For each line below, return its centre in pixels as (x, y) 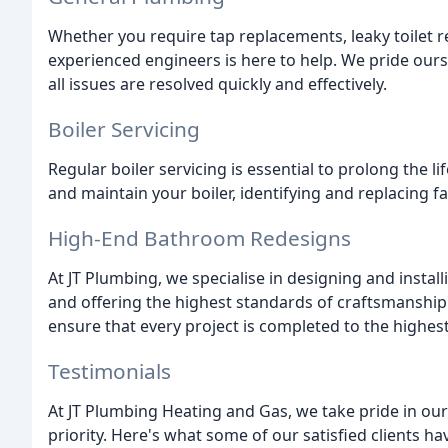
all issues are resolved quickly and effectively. (217, 84)
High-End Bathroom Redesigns (199, 237)
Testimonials (109, 370)
